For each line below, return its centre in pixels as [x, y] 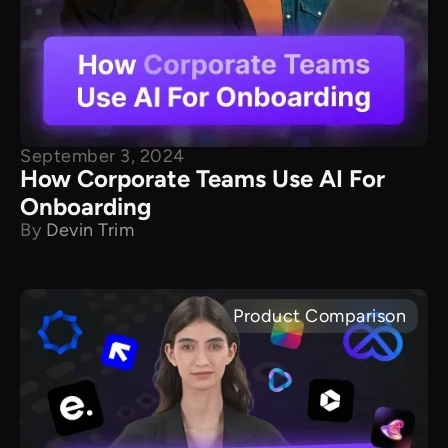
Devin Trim [90, 229]
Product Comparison [319, 315]
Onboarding [85, 206]
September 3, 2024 [102, 155]
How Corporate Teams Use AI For [202, 178]
